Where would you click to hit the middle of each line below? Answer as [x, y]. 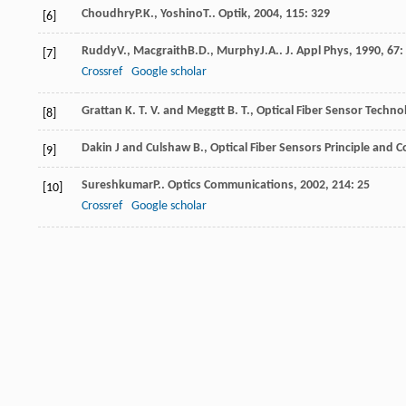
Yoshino [182, 14]
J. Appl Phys [317, 52]
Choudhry [108, 14]
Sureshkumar [117, 186]
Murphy [238, 52]
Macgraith [160, 52]
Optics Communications [231, 186]
